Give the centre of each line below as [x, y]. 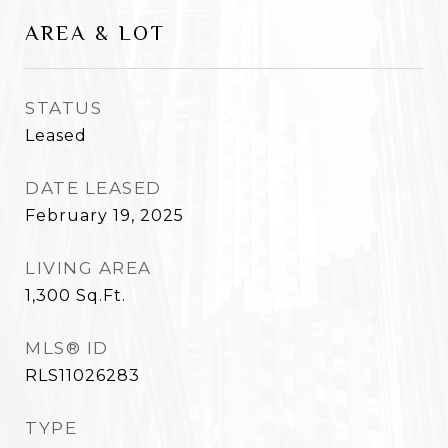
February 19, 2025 [104, 215]
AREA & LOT [95, 33]
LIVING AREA [88, 268]
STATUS [63, 108]
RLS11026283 [82, 375]
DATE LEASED [93, 188]
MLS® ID [67, 348]
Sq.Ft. [101, 295]
